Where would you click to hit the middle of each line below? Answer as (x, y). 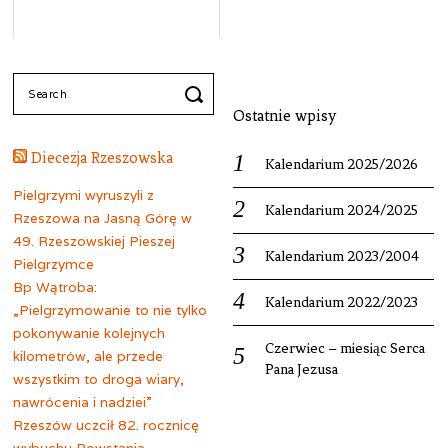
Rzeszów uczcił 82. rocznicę (106, 424)
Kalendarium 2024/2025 (342, 209)
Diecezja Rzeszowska (102, 157)
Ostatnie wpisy (285, 115)
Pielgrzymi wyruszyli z (84, 194)
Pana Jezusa (302, 368)
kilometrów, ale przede (88, 355)
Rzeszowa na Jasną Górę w (103, 217)
